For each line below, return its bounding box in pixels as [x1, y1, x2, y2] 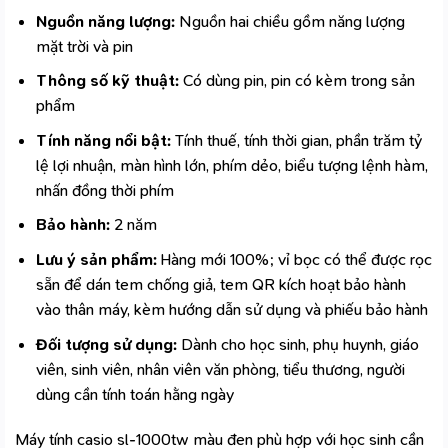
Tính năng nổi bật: [35, 129, 171, 151]
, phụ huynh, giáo [305, 333, 419, 355]
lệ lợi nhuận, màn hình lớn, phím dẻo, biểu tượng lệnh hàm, [35, 154, 428, 176]
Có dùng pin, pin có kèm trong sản [178, 70, 415, 92]
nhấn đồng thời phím [35, 179, 174, 201]
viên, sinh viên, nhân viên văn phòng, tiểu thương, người [35, 358, 405, 380]
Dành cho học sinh [180, 333, 306, 355]
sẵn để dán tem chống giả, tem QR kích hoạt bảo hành [35, 273, 406, 295]
